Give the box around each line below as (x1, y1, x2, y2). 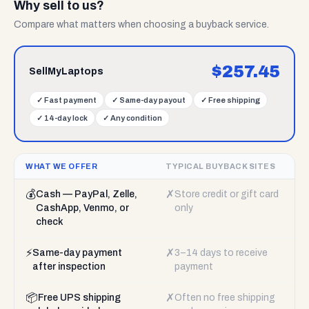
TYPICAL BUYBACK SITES (166, 162, 276, 170)
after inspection (32, 261, 106, 272)
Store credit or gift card (175, 189, 279, 199)
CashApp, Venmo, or (36, 203, 129, 213)
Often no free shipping (175, 292, 275, 303)
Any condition (110, 114, 162, 122)
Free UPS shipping (38, 292, 121, 303)
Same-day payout (119, 96, 186, 104)
